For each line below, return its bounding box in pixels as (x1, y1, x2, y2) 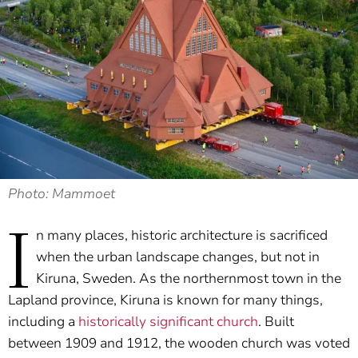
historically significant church (78, 312, 258, 332)
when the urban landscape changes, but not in (36, 248, 320, 267)
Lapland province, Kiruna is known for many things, (8, 291, 323, 310)
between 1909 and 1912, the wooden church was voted (8, 334, 350, 353)
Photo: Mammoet (8, 185, 115, 204)
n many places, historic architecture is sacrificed (36, 226, 328, 245)
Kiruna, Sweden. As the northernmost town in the (36, 269, 341, 288)
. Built (258, 312, 294, 332)
